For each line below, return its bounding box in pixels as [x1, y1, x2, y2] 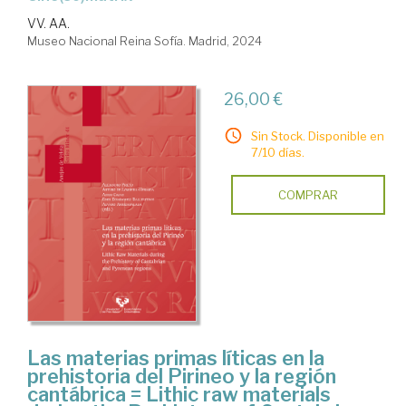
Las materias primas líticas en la [27, 345, 324, 370]
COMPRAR [277, 187, 338, 202]
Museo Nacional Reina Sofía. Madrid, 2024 [27, 33, 262, 48]
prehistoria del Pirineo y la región [27, 363, 336, 388]
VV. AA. [27, 14, 70, 31]
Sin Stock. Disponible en [250, 128, 384, 143]
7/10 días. [250, 144, 304, 159]
